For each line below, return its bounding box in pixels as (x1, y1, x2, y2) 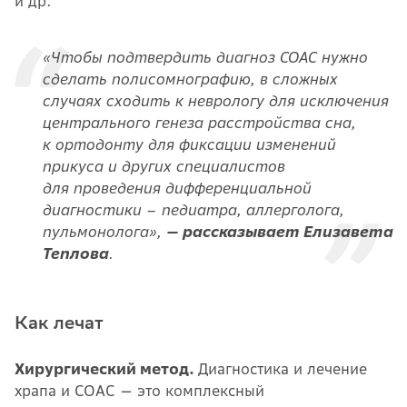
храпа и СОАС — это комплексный (15, 381, 264, 400)
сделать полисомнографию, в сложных (42, 69, 337, 88)
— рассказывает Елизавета (165, 222, 392, 241)
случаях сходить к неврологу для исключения (42, 91, 388, 110)
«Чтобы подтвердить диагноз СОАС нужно (42, 47, 367, 66)
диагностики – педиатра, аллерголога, (42, 200, 343, 219)
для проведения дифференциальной (42, 178, 311, 197)
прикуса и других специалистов (42, 156, 284, 175)
